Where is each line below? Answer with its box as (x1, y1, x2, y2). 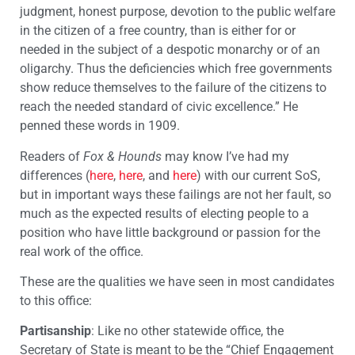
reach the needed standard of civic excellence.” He (20, 99, 298, 115)
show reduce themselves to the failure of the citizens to (20, 80, 326, 96)
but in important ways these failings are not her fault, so (20, 186, 331, 202)
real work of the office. (20, 243, 143, 259)
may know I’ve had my (162, 148, 289, 164)
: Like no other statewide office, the (91, 323, 284, 339)
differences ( (20, 167, 90, 183)
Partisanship (20, 323, 91, 339)
